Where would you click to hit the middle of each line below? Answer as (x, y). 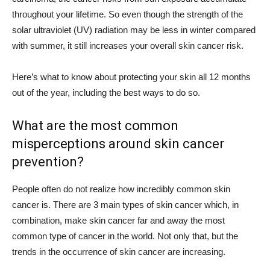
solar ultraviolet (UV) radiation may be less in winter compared (134, 30)
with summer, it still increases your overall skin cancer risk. (128, 46)
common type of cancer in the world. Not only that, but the (125, 236)
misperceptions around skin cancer (118, 144)
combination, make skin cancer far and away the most (118, 220)
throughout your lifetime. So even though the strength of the (127, 14)
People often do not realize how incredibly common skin (121, 189)
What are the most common (95, 126)
